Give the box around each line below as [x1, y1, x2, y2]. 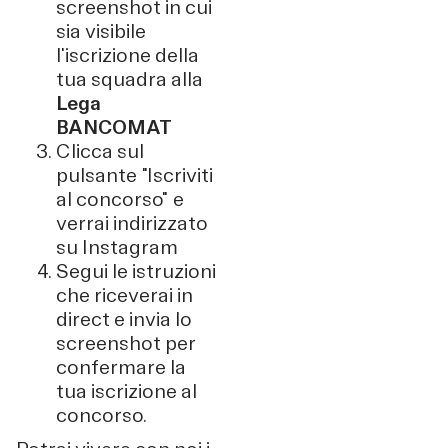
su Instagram [56, 234, 178, 260]
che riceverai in [56, 282, 193, 308]
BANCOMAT [56, 114, 172, 140]
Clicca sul [56, 138, 144, 164]
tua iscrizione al [56, 378, 197, 404]
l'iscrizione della [56, 42, 199, 68]
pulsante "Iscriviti [56, 162, 213, 188]
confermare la [56, 354, 186, 380]
